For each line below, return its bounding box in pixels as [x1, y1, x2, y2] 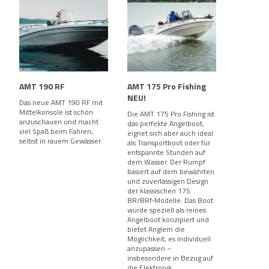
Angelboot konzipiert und [127, 214, 209, 225]
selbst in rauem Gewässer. [19, 135, 102, 147]
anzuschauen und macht [19, 116, 98, 127]
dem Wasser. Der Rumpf [127, 156, 205, 168]
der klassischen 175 [127, 185, 190, 196]
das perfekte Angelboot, [127, 118, 204, 129]
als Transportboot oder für [127, 137, 210, 148]
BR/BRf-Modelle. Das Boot [127, 195, 213, 206]
